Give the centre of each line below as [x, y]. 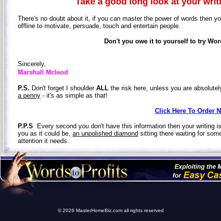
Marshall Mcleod [43, 72]
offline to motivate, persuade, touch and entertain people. [99, 26]
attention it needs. [43, 141]
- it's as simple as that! [74, 95]
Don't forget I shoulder [63, 88]
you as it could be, [45, 133]
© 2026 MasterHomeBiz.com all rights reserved [110, 210]
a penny [29, 95]
